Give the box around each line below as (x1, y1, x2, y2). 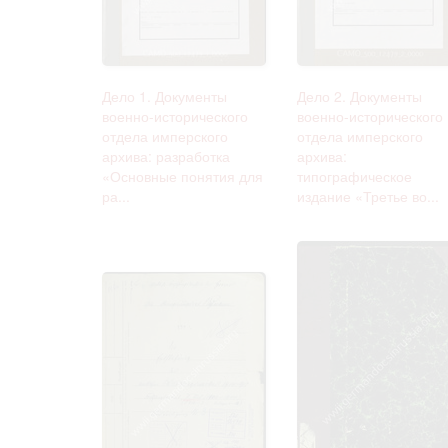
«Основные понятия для (102, 165, 263, 186)
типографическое (297, 165, 412, 186)
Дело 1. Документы (102, 85, 227, 106)
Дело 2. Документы (297, 85, 422, 106)
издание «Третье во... (297, 185, 439, 206)
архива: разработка (102, 145, 230, 166)
